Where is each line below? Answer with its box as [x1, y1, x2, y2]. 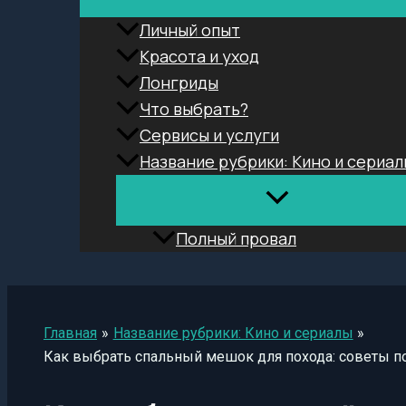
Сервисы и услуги [140, 124, 279, 147]
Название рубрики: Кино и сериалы [112, 324, 353, 343]
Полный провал [176, 227, 296, 250]
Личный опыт [140, 19, 240, 42]
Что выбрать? [140, 98, 248, 121]
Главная [43, 324, 97, 343]
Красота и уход [140, 45, 259, 68]
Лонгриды [140, 72, 218, 94]
